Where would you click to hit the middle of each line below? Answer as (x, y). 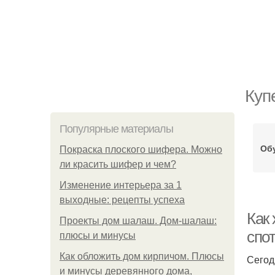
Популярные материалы (116, 129)
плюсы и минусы (98, 235)
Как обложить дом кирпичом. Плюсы (142, 256)
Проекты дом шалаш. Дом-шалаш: (138, 221)
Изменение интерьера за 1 (121, 185)
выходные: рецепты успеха (122, 200)
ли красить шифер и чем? (118, 164)
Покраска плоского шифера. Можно (141, 149)
